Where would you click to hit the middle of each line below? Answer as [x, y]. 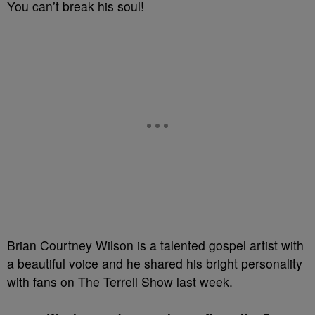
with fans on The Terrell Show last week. [120, 282]
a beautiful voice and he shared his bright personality [155, 263]
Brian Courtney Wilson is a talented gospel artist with [155, 245]
